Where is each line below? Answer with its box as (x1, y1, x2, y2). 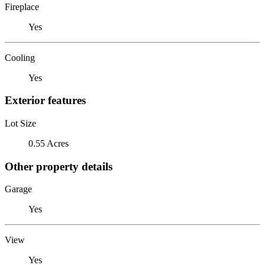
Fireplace (5, 1, 39, 12)
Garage (5, 184, 32, 195)
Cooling (5, 52, 35, 63)
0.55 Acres (28, 138, 69, 148)
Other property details (5, 160, 112, 173)
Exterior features (5, 94, 86, 107)
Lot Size (5, 118, 36, 128)
